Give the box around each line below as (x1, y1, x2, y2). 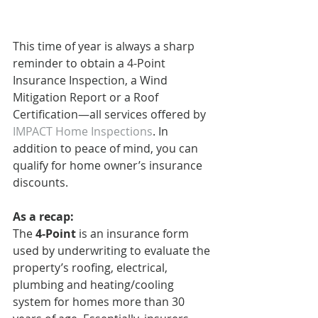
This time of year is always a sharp (13, 38, 197, 54)
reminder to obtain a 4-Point (13, 55, 168, 71)
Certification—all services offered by (13, 106, 209, 122)
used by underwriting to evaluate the (13, 242, 213, 258)
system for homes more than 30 (13, 293, 187, 309)
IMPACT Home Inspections (13, 123, 153, 139)
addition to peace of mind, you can (13, 140, 201, 156)
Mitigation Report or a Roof (13, 89, 161, 105)
